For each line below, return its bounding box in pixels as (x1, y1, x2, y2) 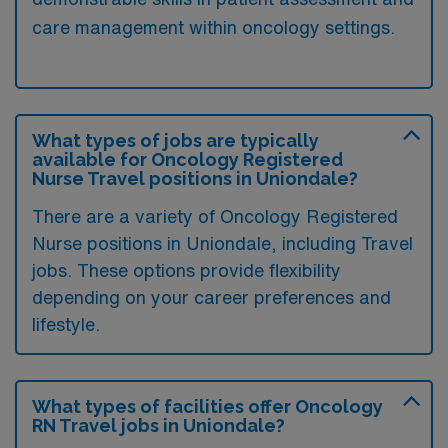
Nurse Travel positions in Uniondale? (32, 168, 358, 189)
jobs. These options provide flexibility (32, 261, 341, 279)
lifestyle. (32, 315, 100, 333)
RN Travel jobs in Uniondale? (32, 415, 285, 436)
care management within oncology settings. (32, 18, 395, 36)
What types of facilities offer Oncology (32, 396, 383, 417)
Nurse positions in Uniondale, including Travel (32, 234, 413, 252)
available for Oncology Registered (32, 149, 343, 170)
